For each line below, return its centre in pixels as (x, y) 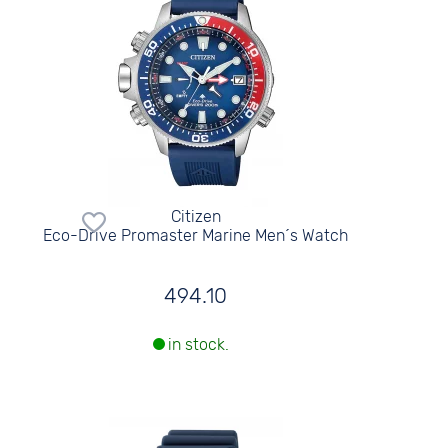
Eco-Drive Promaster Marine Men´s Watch (196, 235)
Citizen (195, 216)
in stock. (198, 345)
